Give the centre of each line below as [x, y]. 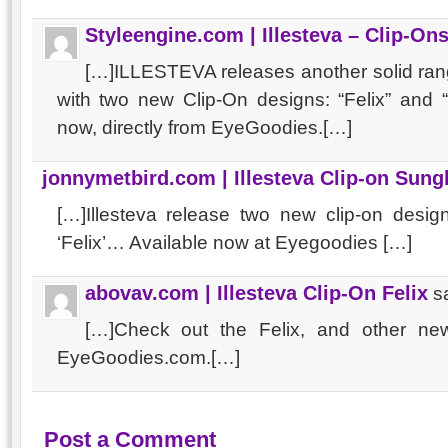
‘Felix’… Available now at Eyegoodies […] [234, 242]
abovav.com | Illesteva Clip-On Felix [256, 293]
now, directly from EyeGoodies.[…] [204, 127]
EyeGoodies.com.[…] [148, 357]
